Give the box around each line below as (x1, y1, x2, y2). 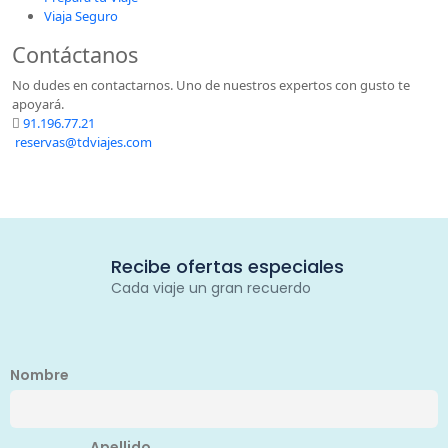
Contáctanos (12, 40, 138, 69)
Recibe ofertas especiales (110, 254, 344, 279)
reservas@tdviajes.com (12, 133, 152, 151)
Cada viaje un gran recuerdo (110, 278, 311, 298)
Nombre (10, 365, 69, 385)
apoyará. (12, 95, 64, 113)
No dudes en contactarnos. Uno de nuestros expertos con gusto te (12, 76, 410, 94)
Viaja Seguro (44, 7, 118, 25)
